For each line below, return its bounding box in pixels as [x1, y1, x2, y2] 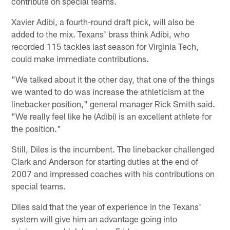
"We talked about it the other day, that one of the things [11, 73, 215, 84]
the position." [11, 123, 62, 133]
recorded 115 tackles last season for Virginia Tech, [11, 41, 199, 51]
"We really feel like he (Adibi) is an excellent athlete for [11, 110, 212, 121]
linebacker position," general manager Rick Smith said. [11, 98, 216, 109]
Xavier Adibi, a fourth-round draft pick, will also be [11, 16, 195, 27]
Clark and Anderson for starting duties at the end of [11, 156, 199, 166]
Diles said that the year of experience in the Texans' [11, 201, 202, 212]
